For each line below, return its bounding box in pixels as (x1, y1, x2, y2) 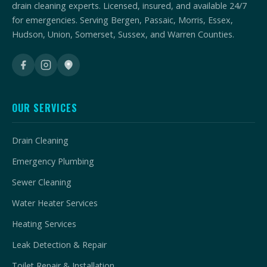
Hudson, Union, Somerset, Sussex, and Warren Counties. (12, 29, 234, 41)
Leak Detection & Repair (12, 239, 107, 251)
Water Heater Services (12, 197, 98, 209)
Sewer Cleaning (12, 176, 72, 188)
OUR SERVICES (12, 101, 77, 116)
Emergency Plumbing (12, 156, 94, 167)
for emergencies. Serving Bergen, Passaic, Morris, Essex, (12, 14, 233, 26)
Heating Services (12, 218, 76, 230)
